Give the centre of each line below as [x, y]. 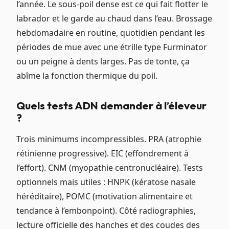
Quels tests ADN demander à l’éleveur [111, 106]
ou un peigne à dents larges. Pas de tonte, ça [103, 62]
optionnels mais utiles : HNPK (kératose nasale [106, 182]
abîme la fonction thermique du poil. [87, 76]
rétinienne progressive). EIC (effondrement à [102, 154]
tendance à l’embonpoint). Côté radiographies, [106, 211]
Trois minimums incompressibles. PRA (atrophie [109, 139]
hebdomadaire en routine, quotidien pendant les [111, 33]
